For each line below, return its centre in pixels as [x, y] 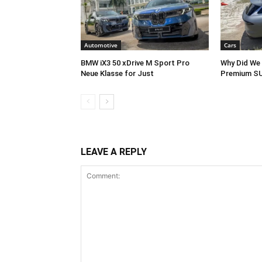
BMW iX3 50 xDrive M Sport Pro [135, 63]
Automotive [101, 45]
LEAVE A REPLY [114, 152]
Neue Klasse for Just [117, 74]
